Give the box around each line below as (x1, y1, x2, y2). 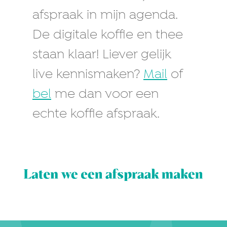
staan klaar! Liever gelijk (32, 47, 171, 64)
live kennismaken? (32, 66, 143, 84)
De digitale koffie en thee (32, 27, 183, 44)
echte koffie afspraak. (32, 106, 160, 123)
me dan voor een (51, 86, 159, 103)
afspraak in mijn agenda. (32, 7, 177, 24)
